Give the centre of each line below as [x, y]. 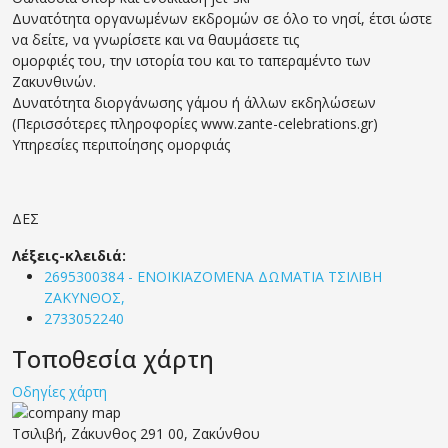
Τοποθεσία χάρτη [113, 358]
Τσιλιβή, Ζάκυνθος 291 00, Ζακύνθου [136, 433]
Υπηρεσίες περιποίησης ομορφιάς [121, 144]
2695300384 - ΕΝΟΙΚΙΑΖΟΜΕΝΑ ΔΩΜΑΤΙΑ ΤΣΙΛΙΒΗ [213, 276]
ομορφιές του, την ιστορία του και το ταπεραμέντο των [191, 60]
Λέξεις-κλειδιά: [69, 255]
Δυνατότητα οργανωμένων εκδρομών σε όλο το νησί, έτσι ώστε [222, 18]
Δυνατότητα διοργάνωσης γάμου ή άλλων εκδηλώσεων [194, 102]
